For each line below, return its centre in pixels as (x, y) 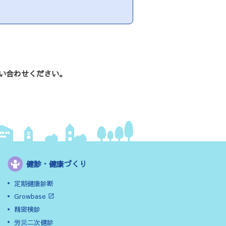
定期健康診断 (34, 183)
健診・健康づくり (57, 164)
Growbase (30, 196)
